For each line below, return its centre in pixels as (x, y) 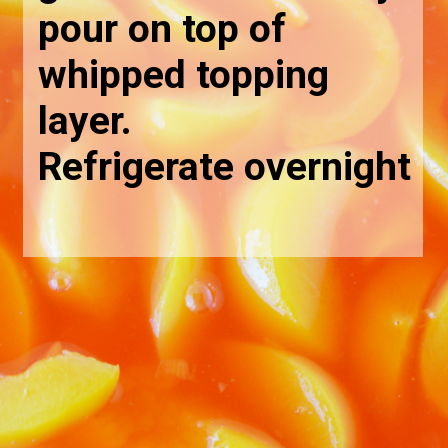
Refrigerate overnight (225, 166)
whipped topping (184, 74)
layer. (85, 120)
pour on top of (162, 28)
